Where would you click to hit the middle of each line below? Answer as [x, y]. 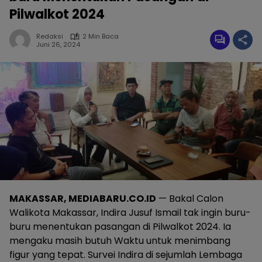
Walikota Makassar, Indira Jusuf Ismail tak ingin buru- [130, 212]
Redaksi [50, 37]
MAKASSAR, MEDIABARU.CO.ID [83, 198]
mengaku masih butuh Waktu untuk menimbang [120, 240]
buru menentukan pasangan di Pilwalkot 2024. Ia [120, 226]
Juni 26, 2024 [58, 44]
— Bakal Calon [190, 198]
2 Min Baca [101, 37]
